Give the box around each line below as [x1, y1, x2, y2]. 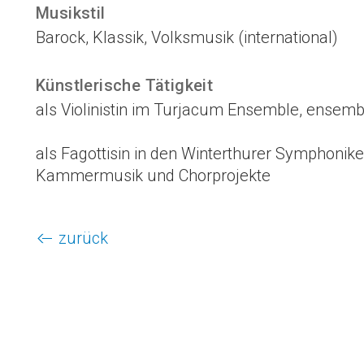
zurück [58, 228, 108, 249]
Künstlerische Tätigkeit [36, 76, 214, 96]
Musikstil [36, 3, 106, 24]
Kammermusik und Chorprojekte [36, 166, 271, 186]
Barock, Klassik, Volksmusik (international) [36, 28, 338, 48]
